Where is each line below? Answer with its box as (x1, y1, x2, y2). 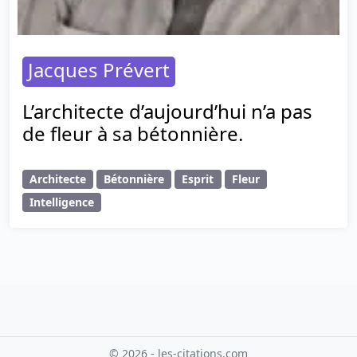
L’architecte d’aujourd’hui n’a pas (22, 97, 312, 124)
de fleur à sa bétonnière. (22, 120, 243, 147)
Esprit (182, 171, 214, 186)
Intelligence (29, 194, 95, 210)
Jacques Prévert (28, 56, 170, 83)
